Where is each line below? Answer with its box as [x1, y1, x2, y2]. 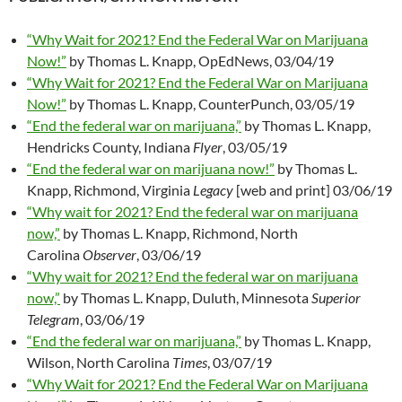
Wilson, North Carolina [27, 353, 172, 371]
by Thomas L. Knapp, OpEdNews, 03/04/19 [66, 51, 334, 69]
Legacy [193, 180, 233, 198]
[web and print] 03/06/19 [233, 180, 392, 198]
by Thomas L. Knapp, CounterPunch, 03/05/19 [66, 94, 354, 112]
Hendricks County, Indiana [27, 137, 193, 155]
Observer [83, 245, 136, 263]
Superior [311, 288, 361, 306]
